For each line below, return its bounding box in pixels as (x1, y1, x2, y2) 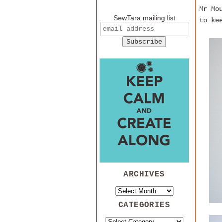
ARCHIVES (123, 169, 165, 179)
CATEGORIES (118, 200, 170, 210)
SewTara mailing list (113, 14, 175, 22)
